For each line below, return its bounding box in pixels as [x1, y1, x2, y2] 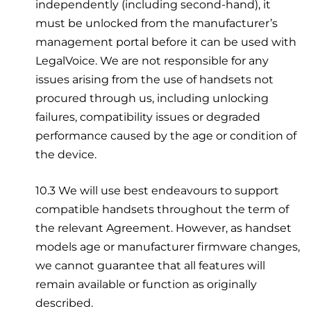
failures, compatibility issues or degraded [35, 110, 261, 124]
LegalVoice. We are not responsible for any [35, 53, 269, 67]
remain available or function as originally [35, 277, 258, 291]
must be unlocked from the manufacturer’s [35, 16, 278, 30]
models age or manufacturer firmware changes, [35, 239, 301, 253]
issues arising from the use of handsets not [35, 72, 274, 86]
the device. [35, 147, 97, 161]
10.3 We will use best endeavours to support [35, 183, 280, 197]
